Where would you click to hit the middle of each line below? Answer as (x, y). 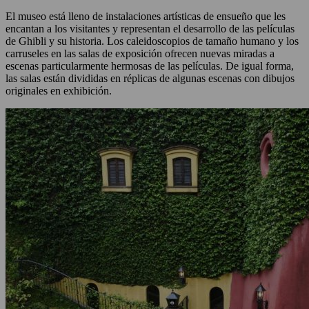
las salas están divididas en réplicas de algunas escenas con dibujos (150, 79)
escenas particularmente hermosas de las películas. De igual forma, (150, 66)
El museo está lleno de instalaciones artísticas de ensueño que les (146, 17)
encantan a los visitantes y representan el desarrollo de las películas (150, 29)
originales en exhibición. (60, 91)
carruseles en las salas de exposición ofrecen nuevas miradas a (140, 54)
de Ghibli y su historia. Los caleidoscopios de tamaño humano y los (152, 41)
